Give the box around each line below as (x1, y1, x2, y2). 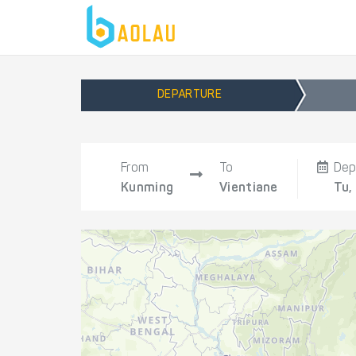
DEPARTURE (157, 90, 222, 101)
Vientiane (219, 182, 278, 195)
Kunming (121, 182, 174, 195)
